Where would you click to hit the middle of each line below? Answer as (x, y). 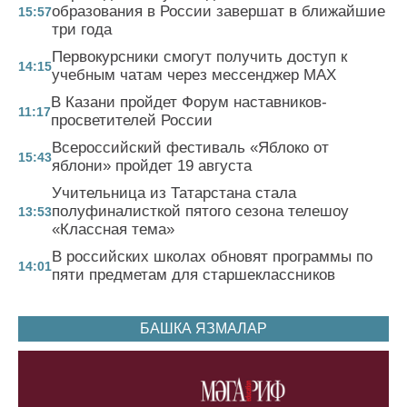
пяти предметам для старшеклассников (194, 275)
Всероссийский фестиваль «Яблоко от (190, 148)
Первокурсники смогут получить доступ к (199, 57)
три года (82, 30)
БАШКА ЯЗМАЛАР (203, 329)
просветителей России (132, 121)
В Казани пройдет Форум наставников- (189, 103)
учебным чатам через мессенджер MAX (194, 75)
